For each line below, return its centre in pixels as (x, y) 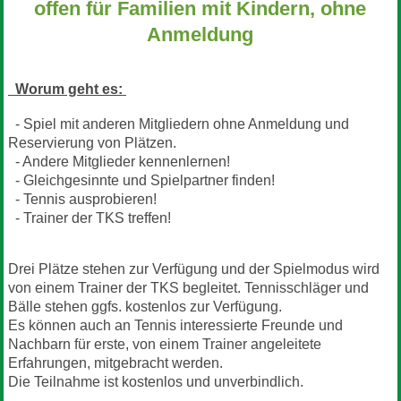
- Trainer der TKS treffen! (91, 218)
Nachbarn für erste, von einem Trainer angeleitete (164, 344)
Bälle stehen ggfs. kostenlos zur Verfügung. (146, 306)
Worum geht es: (65, 89)
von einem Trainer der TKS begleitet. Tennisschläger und (188, 287)
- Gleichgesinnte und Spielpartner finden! (141, 180)
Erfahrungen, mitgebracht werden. (115, 363)
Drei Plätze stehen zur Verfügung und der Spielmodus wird (193, 269)
